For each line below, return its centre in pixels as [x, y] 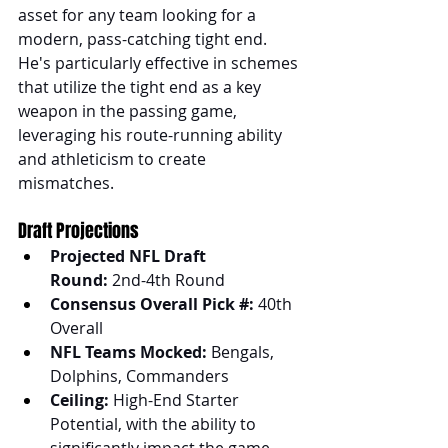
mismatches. [66, 182]
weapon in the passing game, [129, 110]
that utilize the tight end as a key [141, 86]
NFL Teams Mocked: [128, 351]
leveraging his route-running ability [152, 134]
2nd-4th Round [166, 279]
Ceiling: [79, 399]
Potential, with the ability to [155, 423]
